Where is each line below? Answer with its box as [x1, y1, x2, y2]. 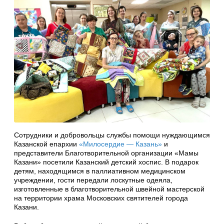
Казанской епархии [14, 139, 79, 148]
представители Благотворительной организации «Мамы [14, 148, 198, 157]
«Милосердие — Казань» [79, 139, 162, 148]
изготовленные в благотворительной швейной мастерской [14, 184, 204, 193]
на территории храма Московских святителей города [14, 193, 188, 202]
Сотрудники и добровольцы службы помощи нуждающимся [14, 130, 210, 139]
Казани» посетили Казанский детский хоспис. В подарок [14, 157, 198, 166]
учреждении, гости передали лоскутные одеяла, [14, 175, 172, 184]
